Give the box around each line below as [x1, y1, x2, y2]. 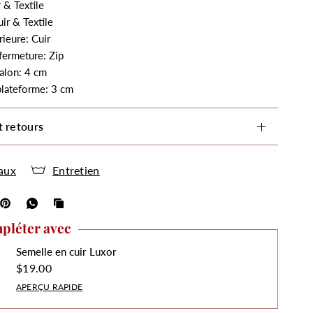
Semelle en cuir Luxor [16, 245, 117, 258]
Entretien [52, 163, 100, 177]
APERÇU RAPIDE [16, 282, 83, 292]
